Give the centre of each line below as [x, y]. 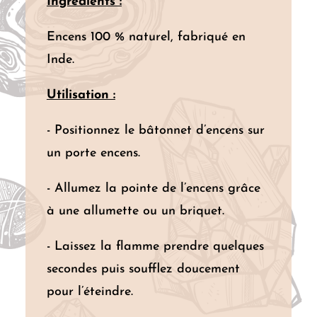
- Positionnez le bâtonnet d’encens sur [155, 130]
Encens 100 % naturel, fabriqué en [146, 37]
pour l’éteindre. [90, 292]
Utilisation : [81, 95]
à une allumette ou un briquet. [135, 211]
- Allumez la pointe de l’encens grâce [153, 188]
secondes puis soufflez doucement [143, 269]
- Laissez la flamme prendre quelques [155, 246]
